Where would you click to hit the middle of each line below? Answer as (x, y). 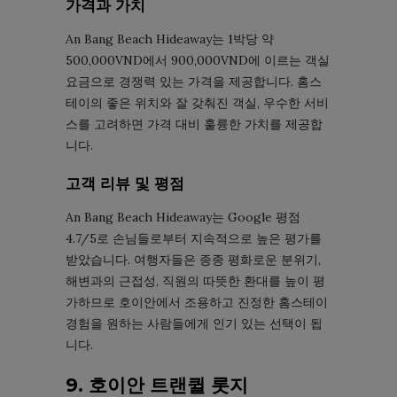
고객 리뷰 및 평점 (125, 184)
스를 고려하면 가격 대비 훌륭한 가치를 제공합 (194, 125)
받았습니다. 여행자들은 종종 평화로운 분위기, (193, 260)
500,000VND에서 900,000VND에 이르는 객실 (198, 61)
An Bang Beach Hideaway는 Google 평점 (183, 218)
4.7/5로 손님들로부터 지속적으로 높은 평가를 (194, 239)
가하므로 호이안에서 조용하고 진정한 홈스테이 (197, 303)
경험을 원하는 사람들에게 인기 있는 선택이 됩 (194, 324)
